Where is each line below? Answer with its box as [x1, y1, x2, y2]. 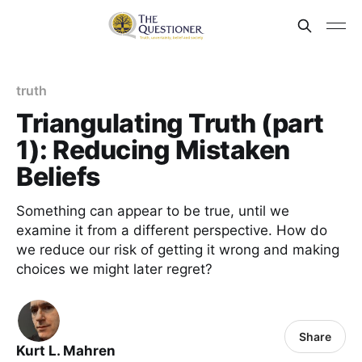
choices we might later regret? [16, 261, 213, 277]
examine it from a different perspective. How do [16, 222, 327, 238]
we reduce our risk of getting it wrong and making [16, 242, 339, 258]
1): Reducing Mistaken [16, 134, 290, 166]
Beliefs [16, 161, 100, 192]
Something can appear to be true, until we [16, 203, 289, 219]
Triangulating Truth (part [16, 107, 324, 139]
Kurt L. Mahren [16, 343, 116, 359]
